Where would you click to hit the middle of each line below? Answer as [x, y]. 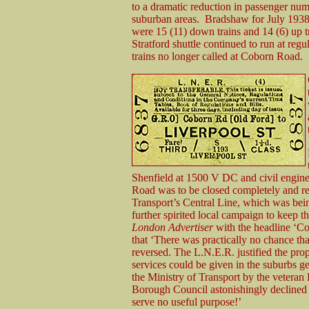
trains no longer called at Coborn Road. [217, 56]
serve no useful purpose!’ [187, 301]
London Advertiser [172, 227]
